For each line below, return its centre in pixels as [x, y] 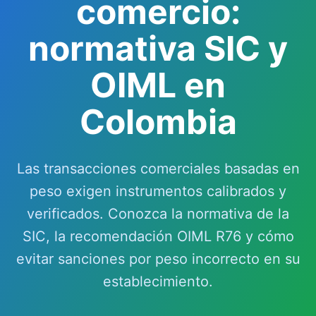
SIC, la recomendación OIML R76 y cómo [158, 236]
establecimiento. [158, 281]
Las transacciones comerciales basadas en [158, 169]
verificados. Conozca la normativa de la [158, 214]
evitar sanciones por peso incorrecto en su [158, 259]
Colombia [158, 122]
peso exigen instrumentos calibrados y [158, 191]
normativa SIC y [158, 48]
